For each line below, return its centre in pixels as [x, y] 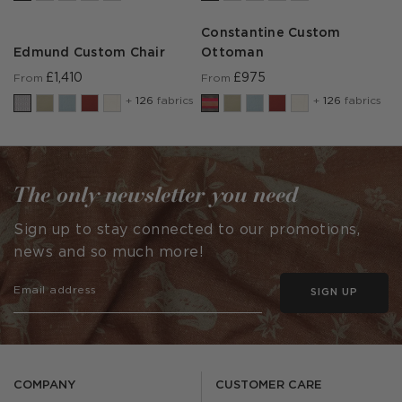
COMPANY [44, 385]
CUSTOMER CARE [269, 385]
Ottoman [232, 53]
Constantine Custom [271, 33]
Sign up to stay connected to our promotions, [187, 230]
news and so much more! [109, 253]
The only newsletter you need [156, 194]
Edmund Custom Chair [89, 53]
